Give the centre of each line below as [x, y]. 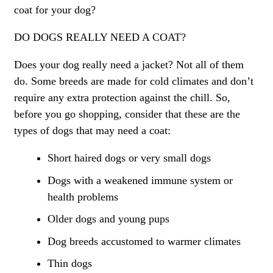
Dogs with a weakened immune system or [140, 180]
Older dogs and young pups [108, 219]
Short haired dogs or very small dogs [129, 158]
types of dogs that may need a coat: [92, 130]
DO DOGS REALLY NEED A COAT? [100, 37]
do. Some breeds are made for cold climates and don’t [134, 81]
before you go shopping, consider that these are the [127, 114]
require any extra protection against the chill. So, [122, 97]
